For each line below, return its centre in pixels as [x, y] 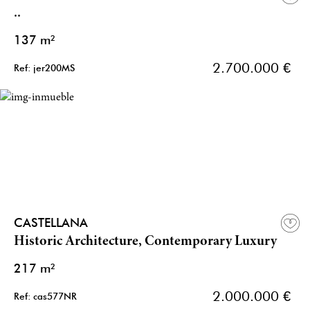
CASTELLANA [51, 223]
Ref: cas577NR [45, 297]
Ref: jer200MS [44, 68]
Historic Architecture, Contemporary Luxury [145, 242]
